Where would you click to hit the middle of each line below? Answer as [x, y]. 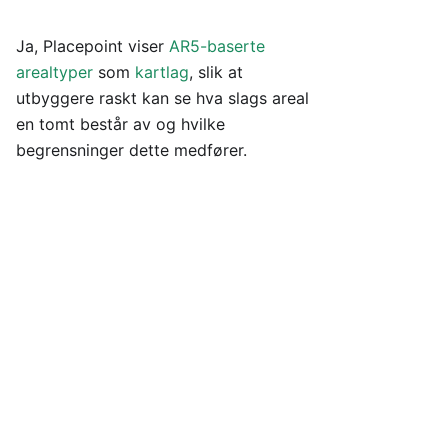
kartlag [162, 72]
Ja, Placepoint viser [92, 46]
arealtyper [54, 72]
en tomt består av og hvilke [120, 124]
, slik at [216, 72]
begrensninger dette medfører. [131, 150]
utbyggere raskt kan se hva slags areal [162, 98]
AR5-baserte [217, 46]
